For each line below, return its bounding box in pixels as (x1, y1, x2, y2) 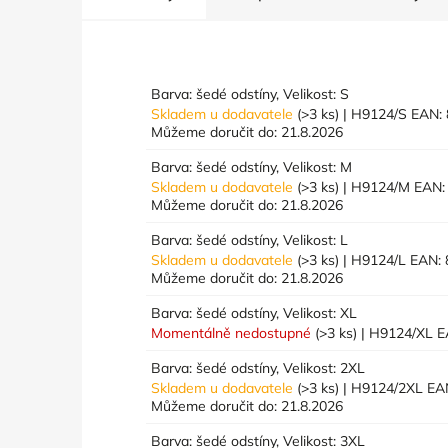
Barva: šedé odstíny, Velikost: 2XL (151, 358, 366, 377)
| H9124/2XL (339, 378, 428, 397)
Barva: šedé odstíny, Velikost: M (151, 157, 353, 176)
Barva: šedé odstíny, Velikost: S (151, 84, 350, 103)
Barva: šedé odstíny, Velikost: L (151, 230, 349, 249)
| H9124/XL (357, 323, 438, 342)
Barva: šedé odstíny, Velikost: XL (151, 303, 358, 322)
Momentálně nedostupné (151, 323, 316, 342)
